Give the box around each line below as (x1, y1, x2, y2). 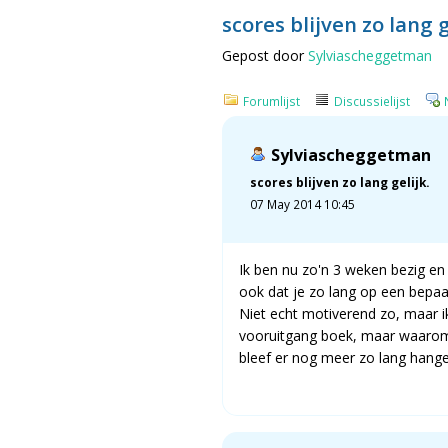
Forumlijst (243, 92, 300, 109)
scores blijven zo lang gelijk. (250, 173, 429, 190)
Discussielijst (334, 92, 410, 109)
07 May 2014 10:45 (250, 195, 355, 212)
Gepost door (222, 45, 308, 65)
